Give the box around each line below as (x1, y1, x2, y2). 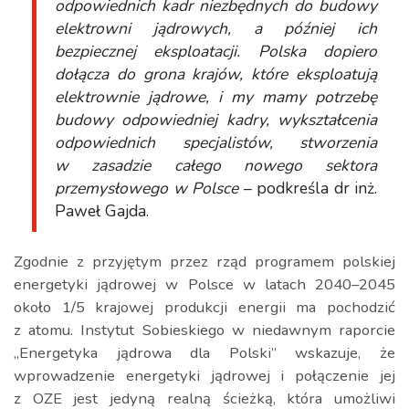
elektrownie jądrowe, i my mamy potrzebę (55, 86, 377, 108)
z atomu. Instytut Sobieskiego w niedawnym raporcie (14, 320, 395, 341)
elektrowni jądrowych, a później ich (55, 17, 377, 39)
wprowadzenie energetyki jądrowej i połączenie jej (14, 365, 395, 386)
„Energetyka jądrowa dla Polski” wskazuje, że (14, 342, 395, 363)
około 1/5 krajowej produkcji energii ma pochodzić (14, 297, 395, 318)
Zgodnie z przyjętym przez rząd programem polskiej (14, 251, 395, 272)
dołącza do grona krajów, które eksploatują (55, 63, 377, 85)
